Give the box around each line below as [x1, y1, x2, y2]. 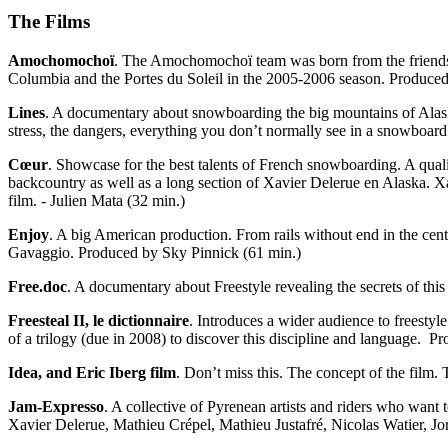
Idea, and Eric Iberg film [8, 364, 176, 382]
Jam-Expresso [8, 398, 104, 416]
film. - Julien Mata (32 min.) [8, 192, 185, 210]
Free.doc [8, 278, 67, 296]
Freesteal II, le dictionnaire [8, 312, 189, 330]
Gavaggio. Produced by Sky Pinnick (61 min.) [8, 244, 301, 262]
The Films [8, 11, 90, 33]
